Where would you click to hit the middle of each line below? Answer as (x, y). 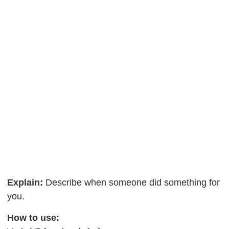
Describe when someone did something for (132, 182)
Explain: (25, 182)
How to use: (33, 217)
